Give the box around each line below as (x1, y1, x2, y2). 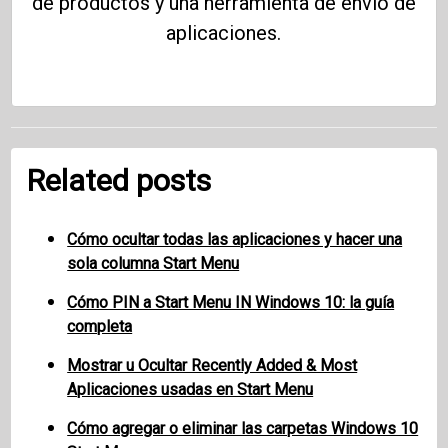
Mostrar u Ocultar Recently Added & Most (67, 356, 358, 376)
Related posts (27, 163, 212, 199)
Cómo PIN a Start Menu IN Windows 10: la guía (67, 293, 395, 313)
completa (67, 317, 133, 337)
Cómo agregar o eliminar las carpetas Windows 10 (67, 419, 419, 439)
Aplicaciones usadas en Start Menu (67, 380, 314, 400)
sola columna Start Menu (67, 254, 240, 274)
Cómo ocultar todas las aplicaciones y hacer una (67, 230, 403, 250)
